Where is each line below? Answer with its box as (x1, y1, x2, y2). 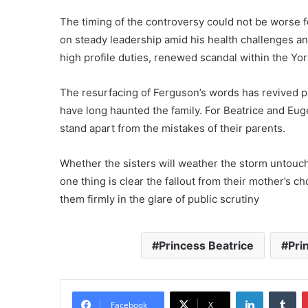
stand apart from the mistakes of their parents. (60, 121, 285, 135)
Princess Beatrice (159, 238, 254, 252)
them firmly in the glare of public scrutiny (60, 192, 259, 206)
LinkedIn (263, 285, 298, 296)
